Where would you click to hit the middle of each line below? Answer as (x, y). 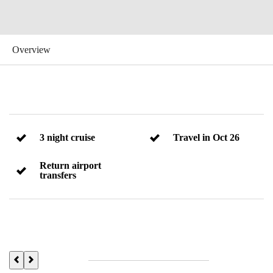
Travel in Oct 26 (206, 137)
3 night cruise (67, 137)
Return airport (70, 165)
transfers (58, 175)
